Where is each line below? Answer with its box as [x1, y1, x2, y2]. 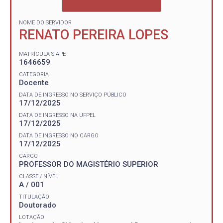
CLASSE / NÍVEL [19, 173, 58, 180]
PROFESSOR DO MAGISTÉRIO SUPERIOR [19, 159, 158, 169]
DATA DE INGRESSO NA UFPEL [19, 111, 96, 118]
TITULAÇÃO [19, 193, 49, 200]
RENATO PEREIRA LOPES [19, 27, 168, 43]
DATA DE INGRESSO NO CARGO [19, 132, 99, 139]
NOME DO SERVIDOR [19, 19, 72, 26]
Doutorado [19, 200, 56, 210]
